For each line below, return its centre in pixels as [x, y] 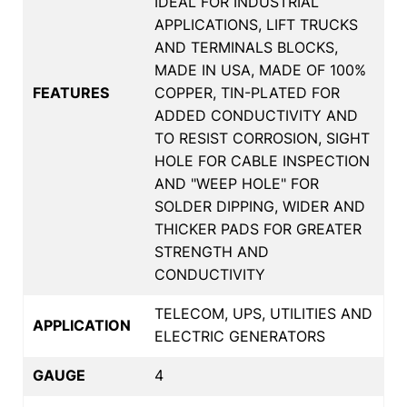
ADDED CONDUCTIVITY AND [256, 115]
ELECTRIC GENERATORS [240, 336]
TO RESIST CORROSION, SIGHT [262, 138]
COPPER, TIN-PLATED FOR [247, 92]
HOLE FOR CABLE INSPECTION [262, 160]
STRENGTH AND [212, 251]
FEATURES [71, 92]
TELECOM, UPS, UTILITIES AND [263, 313]
